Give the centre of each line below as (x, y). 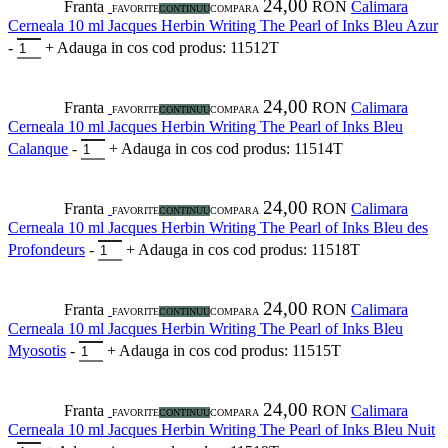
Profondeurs (46, 250)
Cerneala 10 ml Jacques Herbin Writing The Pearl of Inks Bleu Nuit (221, 430)
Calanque (38, 149)
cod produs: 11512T (215, 48)
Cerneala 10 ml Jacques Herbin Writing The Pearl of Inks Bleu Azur (223, 26)
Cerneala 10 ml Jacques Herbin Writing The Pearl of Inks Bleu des (218, 228)
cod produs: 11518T (296, 250)
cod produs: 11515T (277, 351)
